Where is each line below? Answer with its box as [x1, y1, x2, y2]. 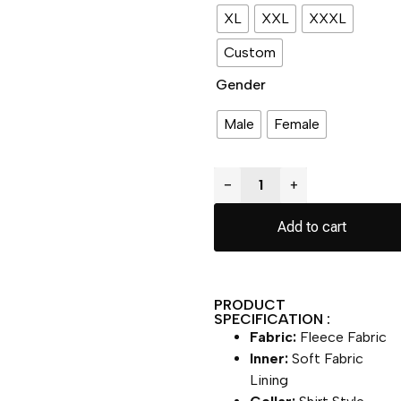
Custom [224, 43, 277, 61]
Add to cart [277, 218, 347, 235]
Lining [250, 371, 289, 388]
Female [274, 115, 320, 132]
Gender [216, 75, 267, 93]
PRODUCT [214, 295, 286, 313]
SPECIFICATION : [214, 310, 331, 328]
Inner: [250, 349, 289, 367]
